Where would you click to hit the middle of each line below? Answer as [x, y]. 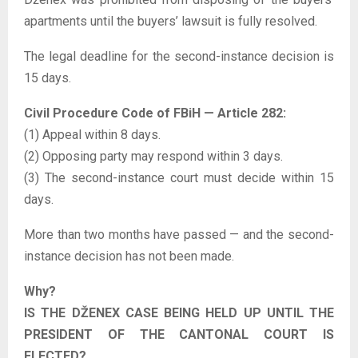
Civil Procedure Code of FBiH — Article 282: [155, 113]
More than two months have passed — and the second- [179, 234]
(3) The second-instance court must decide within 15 [179, 177]
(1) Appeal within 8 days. [92, 134]
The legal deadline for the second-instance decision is [179, 56]
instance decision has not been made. [129, 256]
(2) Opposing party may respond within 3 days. [153, 156]
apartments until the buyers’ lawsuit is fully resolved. [171, 21]
